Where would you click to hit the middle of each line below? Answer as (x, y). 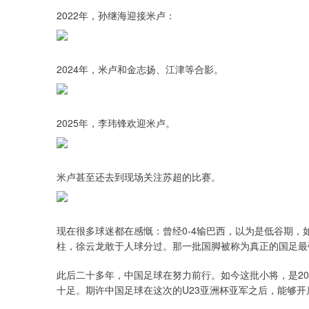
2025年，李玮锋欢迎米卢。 (116, 123)
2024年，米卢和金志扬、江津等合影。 (140, 69)
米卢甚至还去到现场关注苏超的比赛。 (139, 177)
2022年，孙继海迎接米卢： (116, 15)
